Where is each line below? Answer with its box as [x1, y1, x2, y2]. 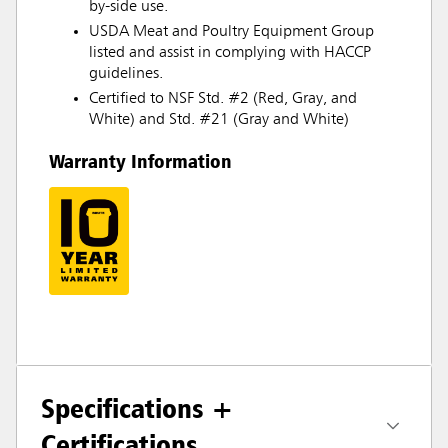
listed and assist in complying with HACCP [89, 44, 371, 61]
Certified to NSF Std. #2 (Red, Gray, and [89, 90, 357, 107]
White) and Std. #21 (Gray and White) [89, 111, 349, 128]
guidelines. [89, 65, 163, 82]
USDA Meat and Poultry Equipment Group [89, 23, 374, 40]
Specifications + [41, 390, 234, 425]
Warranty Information [49, 148, 232, 173]
